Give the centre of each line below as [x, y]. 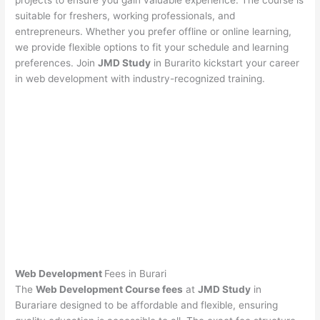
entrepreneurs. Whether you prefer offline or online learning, [154, 32]
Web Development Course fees [110, 289]
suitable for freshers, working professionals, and [125, 16]
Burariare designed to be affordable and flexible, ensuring [147, 305]
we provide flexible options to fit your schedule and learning [152, 47]
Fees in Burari [136, 273]
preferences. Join [57, 63]
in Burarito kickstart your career [225, 63]
